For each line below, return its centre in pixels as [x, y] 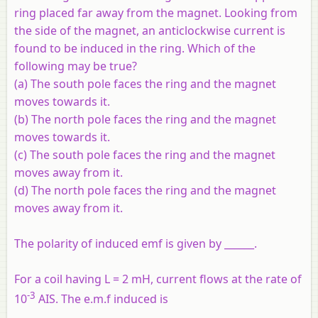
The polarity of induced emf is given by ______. [136, 243]
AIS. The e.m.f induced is [102, 299]
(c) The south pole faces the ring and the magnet [145, 154]
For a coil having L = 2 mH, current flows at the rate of [158, 279]
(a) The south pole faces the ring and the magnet [145, 83]
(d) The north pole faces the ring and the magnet [145, 190]
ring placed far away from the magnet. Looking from [156, 12]
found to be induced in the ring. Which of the [135, 48]
